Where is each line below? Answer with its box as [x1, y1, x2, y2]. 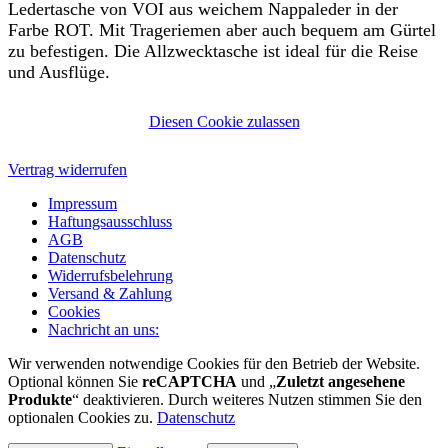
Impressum [48, 194, 117, 212]
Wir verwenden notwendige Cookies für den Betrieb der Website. [8, 354, 420, 372]
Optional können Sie [8, 372, 142, 390]
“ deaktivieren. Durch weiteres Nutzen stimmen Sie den [72, 390, 422, 408]
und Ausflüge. [8, 61, 110, 82]
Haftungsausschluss [48, 212, 172, 230]
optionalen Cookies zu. [8, 408, 157, 426]
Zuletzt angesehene [276, 372, 405, 390]
